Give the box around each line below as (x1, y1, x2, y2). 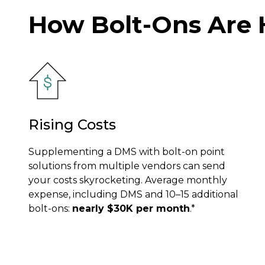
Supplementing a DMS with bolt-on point (28, 146, 225, 158)
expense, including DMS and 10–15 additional (28, 189, 238, 201)
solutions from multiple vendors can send (28, 160, 225, 172)
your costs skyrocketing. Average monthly (28, 174, 227, 186)
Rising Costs (28, 116, 116, 134)
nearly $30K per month (72, 203, 190, 215)
